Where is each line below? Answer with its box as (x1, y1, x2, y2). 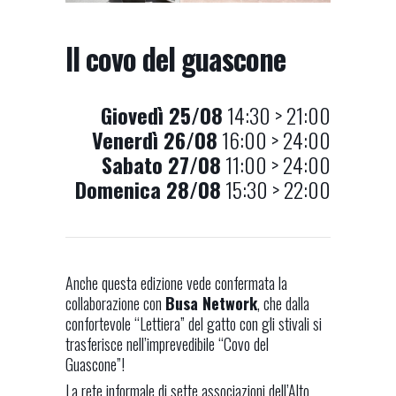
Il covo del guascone (65, 37, 286, 80)
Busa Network (165, 292, 257, 315)
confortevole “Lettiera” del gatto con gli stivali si (65, 312, 322, 335)
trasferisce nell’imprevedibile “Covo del (65, 332, 269, 355)
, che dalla (257, 292, 309, 315)
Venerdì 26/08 (92, 124, 217, 156)
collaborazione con (65, 292, 165, 315)
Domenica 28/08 (75, 173, 221, 205)
